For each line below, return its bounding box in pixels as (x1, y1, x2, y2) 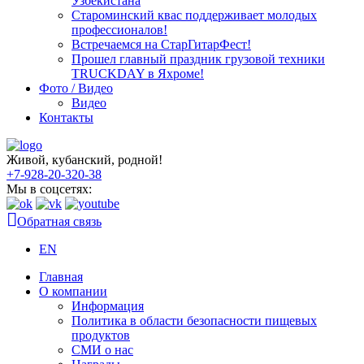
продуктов (71, 328, 130, 342)
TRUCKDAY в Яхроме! (71, 67, 204, 80)
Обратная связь (17, 214, 102, 228)
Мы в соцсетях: (6, 182, 92, 196)
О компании (39, 284, 107, 298)
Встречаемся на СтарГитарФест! (71, 37, 251, 51)
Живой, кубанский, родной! (6, 153, 162, 167)
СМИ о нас (71, 343, 133, 357)
